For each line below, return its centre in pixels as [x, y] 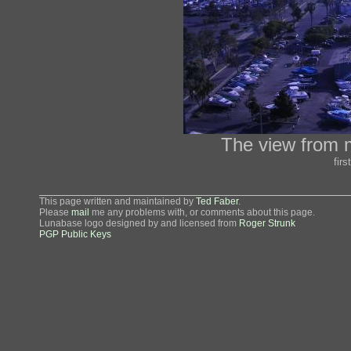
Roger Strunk [267, 223]
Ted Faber [217, 201]
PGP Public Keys [75, 234]
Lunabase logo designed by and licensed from [139, 223]
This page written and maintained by [118, 201]
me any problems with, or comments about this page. [202, 212]
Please [55, 212]
